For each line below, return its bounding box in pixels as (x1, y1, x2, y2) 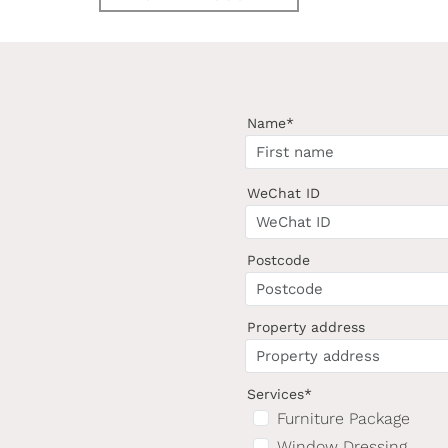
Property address (247, 319, 366, 335)
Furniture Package (277, 409, 411, 428)
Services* (247, 386, 313, 402)
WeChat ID (247, 185, 321, 201)
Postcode (247, 252, 311, 268)
